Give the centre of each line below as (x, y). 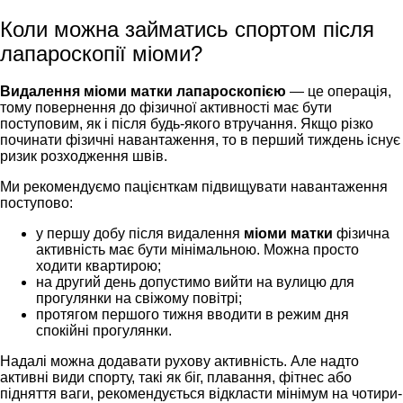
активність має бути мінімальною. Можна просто (197, 249)
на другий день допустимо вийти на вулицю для (195, 282)
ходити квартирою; (99, 265)
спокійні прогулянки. (104, 330)
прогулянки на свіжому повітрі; (139, 298)
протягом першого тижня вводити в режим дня (193, 314)
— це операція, (340, 91)
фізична (361, 233)
